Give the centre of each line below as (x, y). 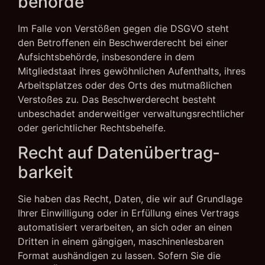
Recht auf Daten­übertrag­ (119, 152)
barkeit (45, 172)
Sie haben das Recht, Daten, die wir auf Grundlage (130, 198)
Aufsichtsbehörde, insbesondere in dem (106, 56)
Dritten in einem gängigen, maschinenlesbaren (121, 241)
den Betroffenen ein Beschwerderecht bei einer (123, 42)
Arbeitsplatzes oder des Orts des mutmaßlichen (125, 85)
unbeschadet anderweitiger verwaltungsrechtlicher (131, 113)
